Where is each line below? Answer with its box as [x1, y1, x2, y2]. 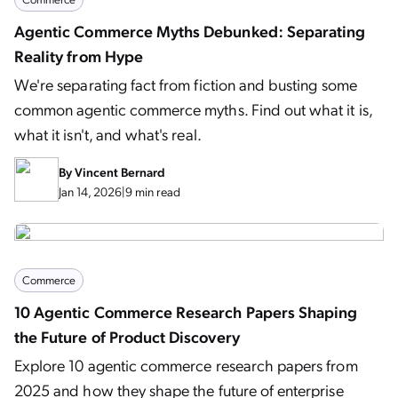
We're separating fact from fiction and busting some [14, 74, 357, 94]
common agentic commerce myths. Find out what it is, [14, 99, 372, 119]
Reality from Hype [14, 45, 143, 66]
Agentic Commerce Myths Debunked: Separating [14, 20, 366, 41]
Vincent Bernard [75, 163, 165, 179]
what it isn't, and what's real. [14, 123, 202, 144]
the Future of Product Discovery [14, 326, 240, 346]
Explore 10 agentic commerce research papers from [14, 354, 358, 375]
